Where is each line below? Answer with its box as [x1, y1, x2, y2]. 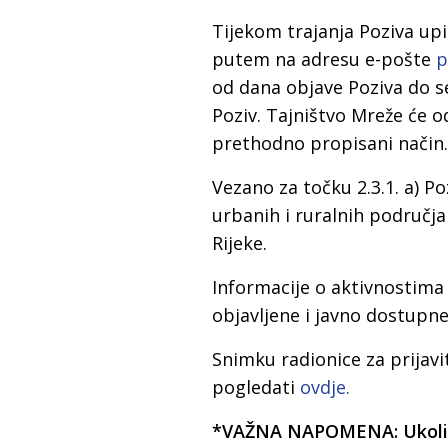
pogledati [212, 375, 300, 400]
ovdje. [300, 375, 350, 400]
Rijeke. [212, 231, 267, 256]
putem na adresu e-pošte [212, 47, 436, 72]
